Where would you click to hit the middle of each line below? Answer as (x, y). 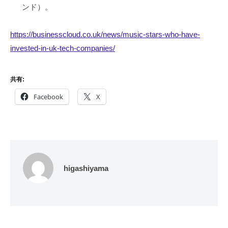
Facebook (48, 96)
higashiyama (86, 168)
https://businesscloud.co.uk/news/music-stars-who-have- (105, 35)
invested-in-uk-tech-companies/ (63, 48)
